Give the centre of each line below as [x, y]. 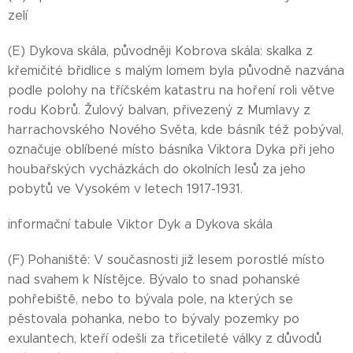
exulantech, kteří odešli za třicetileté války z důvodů [165, 338]
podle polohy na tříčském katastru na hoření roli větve [171, 90]
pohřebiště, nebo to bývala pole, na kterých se [150, 299]
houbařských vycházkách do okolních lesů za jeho [157, 169]
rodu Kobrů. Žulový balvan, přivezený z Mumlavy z [159, 110]
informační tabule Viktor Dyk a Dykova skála [140, 224]
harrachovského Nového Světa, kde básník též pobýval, [176, 130]
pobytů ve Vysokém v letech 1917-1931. [125, 189]
